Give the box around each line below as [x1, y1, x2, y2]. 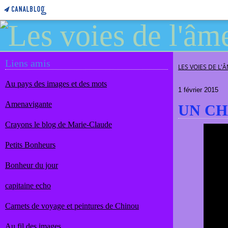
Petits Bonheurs [5, 140, 55, 149]
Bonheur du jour [5, 161, 58, 169]
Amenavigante [5, 100, 52, 108]
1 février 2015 [178, 86, 218, 94]
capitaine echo [5, 181, 51, 190]
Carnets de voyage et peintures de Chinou [5, 202, 139, 210]
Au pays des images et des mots [5, 79, 107, 88]
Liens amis [5, 58, 50, 69]
